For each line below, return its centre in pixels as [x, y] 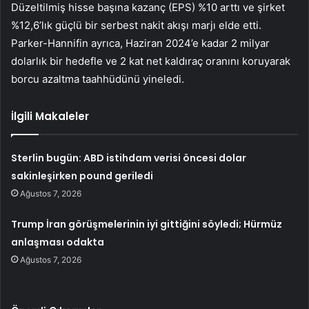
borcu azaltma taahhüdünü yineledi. [98, 79]
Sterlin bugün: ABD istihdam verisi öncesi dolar [129, 158]
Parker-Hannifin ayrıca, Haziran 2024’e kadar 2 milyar [140, 43]
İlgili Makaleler [50, 117]
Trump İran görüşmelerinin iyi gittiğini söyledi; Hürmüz [147, 225]
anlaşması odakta [58, 242]
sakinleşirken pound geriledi [82, 176]
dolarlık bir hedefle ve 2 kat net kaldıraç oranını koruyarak [151, 61]
